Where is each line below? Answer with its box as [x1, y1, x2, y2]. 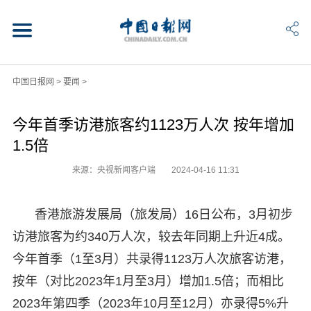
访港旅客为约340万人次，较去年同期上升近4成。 [12, 229, 290, 244]
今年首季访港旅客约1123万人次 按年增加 [12, 115, 294, 133]
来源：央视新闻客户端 [72, 165, 158, 175]
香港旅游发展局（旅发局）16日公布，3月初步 [34, 207, 293, 221]
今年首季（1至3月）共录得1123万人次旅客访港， [12, 251, 292, 266]
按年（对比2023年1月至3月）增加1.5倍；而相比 [12, 274, 284, 288]
